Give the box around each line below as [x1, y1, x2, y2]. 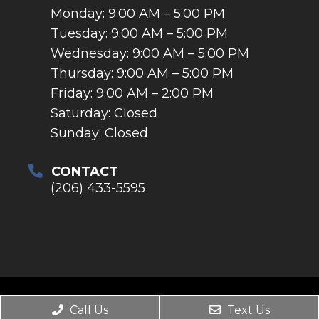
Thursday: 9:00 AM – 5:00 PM [51, 66, 234, 82]
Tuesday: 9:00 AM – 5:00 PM [51, 26, 228, 42]
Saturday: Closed [51, 105, 157, 122]
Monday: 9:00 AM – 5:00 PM [51, 6, 225, 22]
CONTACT [51, 164, 118, 180]
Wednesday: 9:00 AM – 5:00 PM [51, 46, 249, 62]
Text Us [224, 303, 270, 317]
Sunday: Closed [51, 125, 148, 142]
